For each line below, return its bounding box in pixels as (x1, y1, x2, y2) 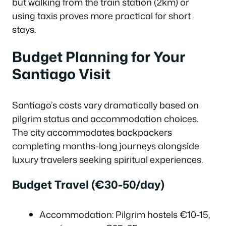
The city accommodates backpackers (12, 125, 172, 139)
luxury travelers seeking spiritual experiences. (12, 152, 203, 166)
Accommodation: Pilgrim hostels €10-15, (39, 208, 210, 221)
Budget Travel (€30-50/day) (12, 177, 164, 192)
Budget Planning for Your (12, 46, 185, 67)
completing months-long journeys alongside (12, 139, 199, 152)
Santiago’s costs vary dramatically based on (12, 98, 199, 111)
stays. (12, 23, 36, 36)
